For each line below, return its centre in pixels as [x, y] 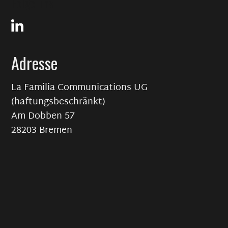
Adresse [35, 63]
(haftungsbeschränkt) [59, 102]
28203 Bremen [42, 131]
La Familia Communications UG [80, 88]
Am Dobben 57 [43, 116]
